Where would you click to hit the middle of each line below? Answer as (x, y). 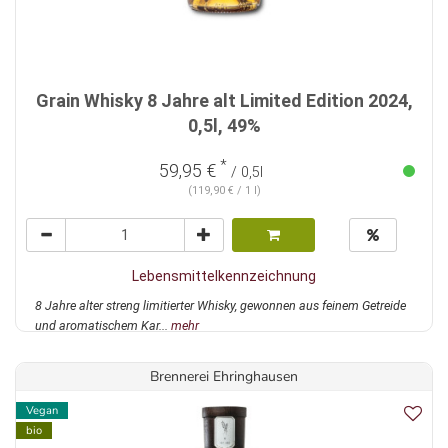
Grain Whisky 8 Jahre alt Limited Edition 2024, (224, 101)
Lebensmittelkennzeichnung (224, 276)
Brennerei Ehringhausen (224, 377)
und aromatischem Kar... (103, 326)
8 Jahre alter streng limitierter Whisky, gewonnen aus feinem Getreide (220, 306)
